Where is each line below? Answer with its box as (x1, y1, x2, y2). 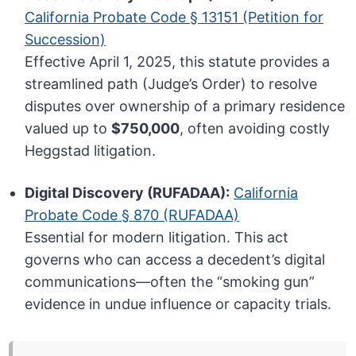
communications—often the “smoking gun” (25, 273, 315, 291)
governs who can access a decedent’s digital (25, 251, 326, 269)
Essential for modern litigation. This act (25, 229, 289, 246)
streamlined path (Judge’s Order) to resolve (25, 75, 318, 93)
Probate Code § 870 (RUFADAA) (25, 207, 240, 224)
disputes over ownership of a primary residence (25, 98, 346, 115)
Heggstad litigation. (25, 142, 157, 160)
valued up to (25, 120, 112, 137)
